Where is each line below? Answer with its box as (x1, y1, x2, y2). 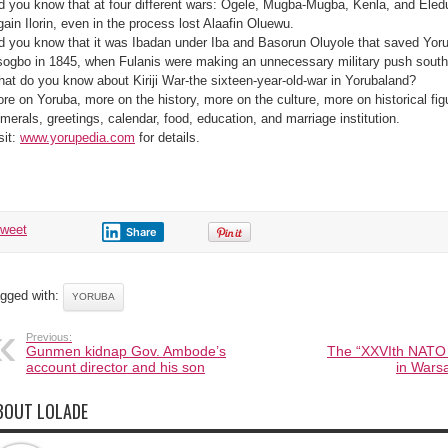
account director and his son (26, 358, 205, 375)
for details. (135, 129, 200, 145)
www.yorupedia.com (20, 129, 135, 145)
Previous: (26, 330, 72, 343)
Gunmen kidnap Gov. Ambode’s (26, 342, 226, 359)
